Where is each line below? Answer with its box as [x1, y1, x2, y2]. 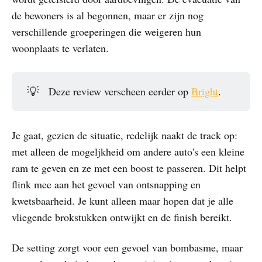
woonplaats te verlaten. [12, 40, 109, 55]
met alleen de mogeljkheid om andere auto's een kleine [12, 144, 244, 158]
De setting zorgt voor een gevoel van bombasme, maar [12, 240, 243, 254]
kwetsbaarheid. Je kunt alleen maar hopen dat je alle [12, 193, 233, 208]
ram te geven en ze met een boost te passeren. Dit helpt [12, 160, 246, 175]
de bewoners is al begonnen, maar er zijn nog [12, 8, 204, 22]
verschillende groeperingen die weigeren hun [12, 24, 201, 39]
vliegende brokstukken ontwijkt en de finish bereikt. [12, 209, 232, 224]
